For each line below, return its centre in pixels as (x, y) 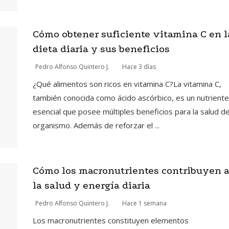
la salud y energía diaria (91, 185)
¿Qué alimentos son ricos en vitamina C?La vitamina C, (127, 84)
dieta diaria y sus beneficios (101, 49)
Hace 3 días (139, 66)
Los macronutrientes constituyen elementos (110, 220)
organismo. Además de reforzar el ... (96, 125)
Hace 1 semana (144, 203)
